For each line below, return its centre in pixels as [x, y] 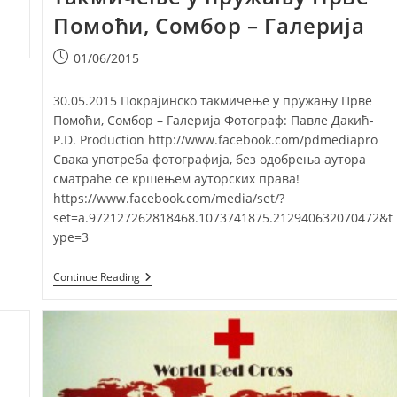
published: [85, 76]
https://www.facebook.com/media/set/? [169, 198]
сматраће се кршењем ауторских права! [177, 179]
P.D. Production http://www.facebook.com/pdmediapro [216, 140]
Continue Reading [97, 277]
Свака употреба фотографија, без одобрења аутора [210, 160]
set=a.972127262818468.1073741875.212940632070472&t [223, 218]
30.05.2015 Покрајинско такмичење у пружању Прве [213, 101]
